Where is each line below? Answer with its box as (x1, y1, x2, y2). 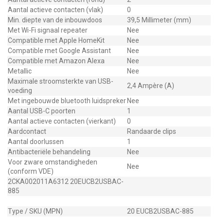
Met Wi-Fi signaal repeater (8, 26, 88, 34)
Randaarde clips (127, 127, 176, 135)
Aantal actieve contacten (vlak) (8, 6, 103, 14)
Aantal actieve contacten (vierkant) (8, 117, 116, 125)
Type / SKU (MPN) (8, 207, 63, 215)
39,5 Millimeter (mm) (127, 16, 191, 24)
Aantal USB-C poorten (8, 107, 75, 115)
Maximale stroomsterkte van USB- (8, 77, 113, 85)
